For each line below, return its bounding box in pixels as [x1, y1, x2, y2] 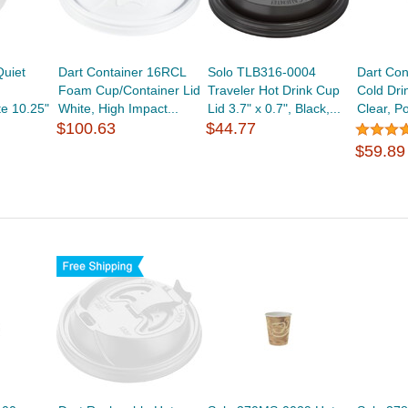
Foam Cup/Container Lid [57, 83, 200, 98]
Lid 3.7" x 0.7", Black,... [208, 101, 342, 117]
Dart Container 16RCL [57, 65, 186, 80]
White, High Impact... [57, 101, 178, 117]
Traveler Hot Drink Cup [208, 83, 341, 98]
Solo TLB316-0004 [208, 65, 317, 80]
